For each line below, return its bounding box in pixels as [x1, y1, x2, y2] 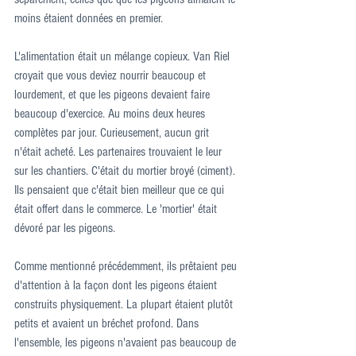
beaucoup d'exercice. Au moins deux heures [14, 106, 208, 122]
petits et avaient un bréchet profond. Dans [14, 316, 202, 331]
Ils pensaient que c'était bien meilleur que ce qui [14, 183, 227, 198]
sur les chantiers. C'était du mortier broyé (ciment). [14, 164, 238, 179]
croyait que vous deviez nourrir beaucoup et [14, 68, 209, 83]
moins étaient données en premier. [14, 11, 163, 26]
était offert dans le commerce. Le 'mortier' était [14, 202, 220, 217]
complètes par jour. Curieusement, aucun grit [14, 126, 212, 141]
